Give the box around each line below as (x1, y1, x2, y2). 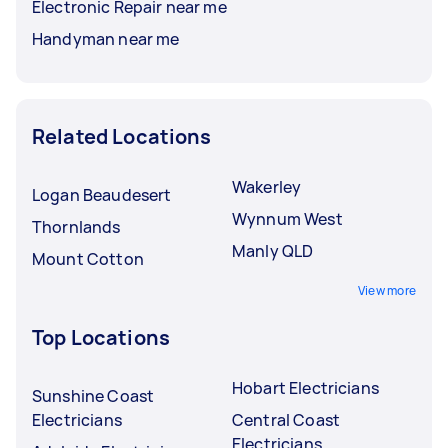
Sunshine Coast (32, 384, 155, 407)
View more (357, 281, 416, 299)
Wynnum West (232, 207, 343, 230)
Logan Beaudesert (32, 183, 172, 206)
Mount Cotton (32, 247, 144, 270)
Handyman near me (32, 27, 180, 50)
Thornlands (32, 215, 121, 238)
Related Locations (32, 122, 212, 150)
